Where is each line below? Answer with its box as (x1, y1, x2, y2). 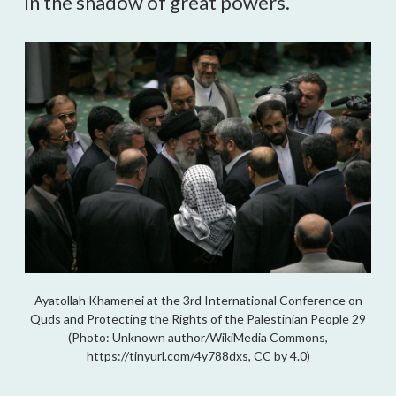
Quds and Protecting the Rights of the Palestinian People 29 (30, 310, 366, 326)
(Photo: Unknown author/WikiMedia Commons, (68, 329, 328, 345)
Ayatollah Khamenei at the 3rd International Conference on (34, 292, 362, 308)
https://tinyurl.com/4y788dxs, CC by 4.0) (86, 347, 310, 363)
